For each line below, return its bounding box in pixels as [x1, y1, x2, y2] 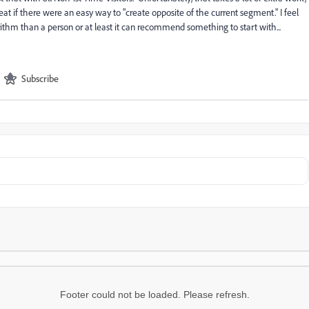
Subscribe [21, 72, 59, 84]
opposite [152, 6, 184, 19]
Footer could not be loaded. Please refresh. [59, 289, 250, 300]
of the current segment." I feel [184, 6, 299, 19]
